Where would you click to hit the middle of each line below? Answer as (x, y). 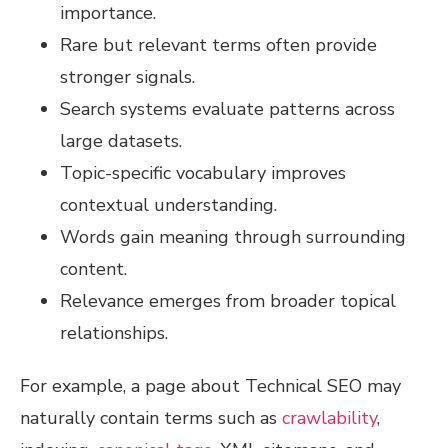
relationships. (114, 332)
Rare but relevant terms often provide (218, 44)
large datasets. (121, 140)
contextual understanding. (168, 204)
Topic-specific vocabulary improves (203, 172)
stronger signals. (127, 76)
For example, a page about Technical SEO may (210, 385)
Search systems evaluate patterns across (227, 108)
